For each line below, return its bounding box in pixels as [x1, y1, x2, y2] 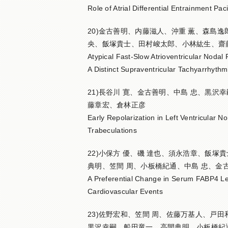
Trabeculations [88, 126, 137, 134]
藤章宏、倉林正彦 [88, 101, 146, 109]
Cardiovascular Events [88, 187, 163, 195]
